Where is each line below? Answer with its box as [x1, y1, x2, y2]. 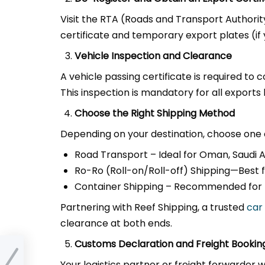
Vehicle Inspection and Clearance [75, 49, 232, 63]
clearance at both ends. [60, 216, 172, 230]
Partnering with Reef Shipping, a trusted [60, 201, 247, 214]
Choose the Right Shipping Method [75, 106, 235, 120]
